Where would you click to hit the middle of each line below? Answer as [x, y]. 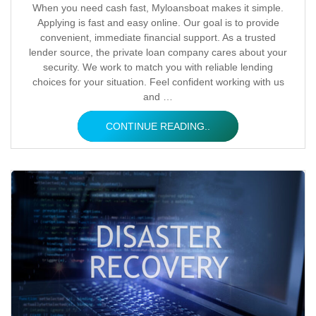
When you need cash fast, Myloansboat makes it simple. [158, 8]
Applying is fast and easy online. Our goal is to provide [158, 23]
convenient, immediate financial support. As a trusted [158, 37]
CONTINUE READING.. [158, 126]
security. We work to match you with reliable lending [158, 67]
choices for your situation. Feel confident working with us [158, 82]
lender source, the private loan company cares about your [158, 52]
